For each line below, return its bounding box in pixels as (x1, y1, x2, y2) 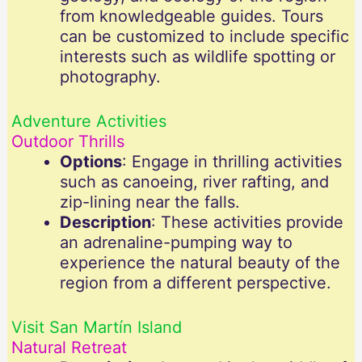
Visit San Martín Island (11, 318, 182, 338)
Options (59, 152, 122, 172)
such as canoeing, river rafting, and (59, 172, 329, 192)
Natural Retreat (11, 338, 127, 358)
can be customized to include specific (59, 27, 349, 47)
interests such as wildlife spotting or (59, 47, 335, 67)
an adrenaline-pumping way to (59, 233, 293, 253)
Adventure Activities (11, 112, 166, 132)
